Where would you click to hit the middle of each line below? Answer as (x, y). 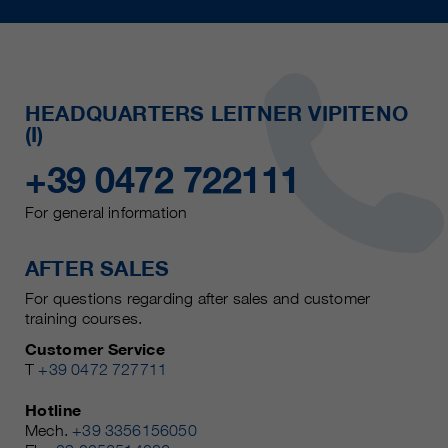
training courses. (84, 318)
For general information (106, 212)
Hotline (53, 409)
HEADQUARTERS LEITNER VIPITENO (217, 113)
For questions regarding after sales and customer (198, 298)
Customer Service (95, 348)
